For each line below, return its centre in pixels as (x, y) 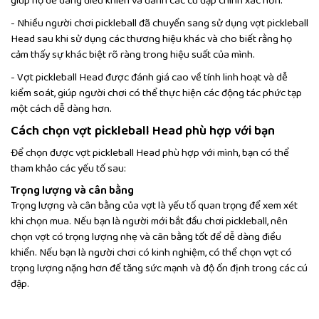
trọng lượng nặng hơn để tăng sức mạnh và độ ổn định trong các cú (159, 269)
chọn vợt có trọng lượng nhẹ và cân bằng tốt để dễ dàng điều (146, 237)
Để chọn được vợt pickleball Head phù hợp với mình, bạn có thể (150, 153)
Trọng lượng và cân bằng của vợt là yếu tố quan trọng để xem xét (154, 206)
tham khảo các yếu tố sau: (68, 169)
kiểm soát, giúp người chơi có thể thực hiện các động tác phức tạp (156, 94)
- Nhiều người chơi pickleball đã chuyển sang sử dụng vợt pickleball (159, 24)
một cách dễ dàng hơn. (61, 109)
